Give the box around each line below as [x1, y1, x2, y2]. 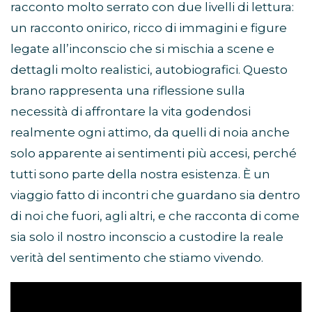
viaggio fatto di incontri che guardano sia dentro [10, 188, 300, 203]
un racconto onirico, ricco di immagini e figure [10, 21, 287, 36]
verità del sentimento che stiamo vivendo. [10, 251, 263, 265]
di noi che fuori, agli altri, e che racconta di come [10, 209, 299, 224]
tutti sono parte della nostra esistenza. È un [10, 167, 270, 182]
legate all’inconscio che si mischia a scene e [10, 42, 274, 56]
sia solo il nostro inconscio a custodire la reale [10, 230, 283, 244]
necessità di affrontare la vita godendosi [10, 104, 251, 119]
